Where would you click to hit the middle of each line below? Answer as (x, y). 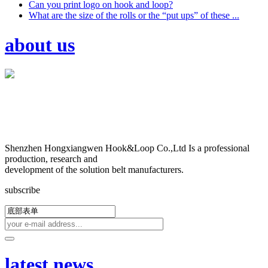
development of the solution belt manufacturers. (94, 169)
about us (40, 45)
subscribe (22, 190)
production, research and (51, 159)
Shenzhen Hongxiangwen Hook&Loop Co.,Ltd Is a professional (127, 148)
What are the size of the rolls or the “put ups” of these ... (134, 16)
